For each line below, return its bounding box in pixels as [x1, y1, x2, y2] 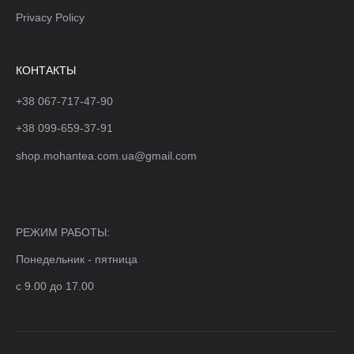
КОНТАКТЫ [16, 63, 76, 77]
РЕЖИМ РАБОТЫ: [16, 225, 110, 239]
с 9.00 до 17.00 [16, 279, 94, 292]
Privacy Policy [16, 10, 85, 24]
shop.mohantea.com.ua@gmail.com [16, 149, 197, 162]
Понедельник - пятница [16, 252, 137, 265]
